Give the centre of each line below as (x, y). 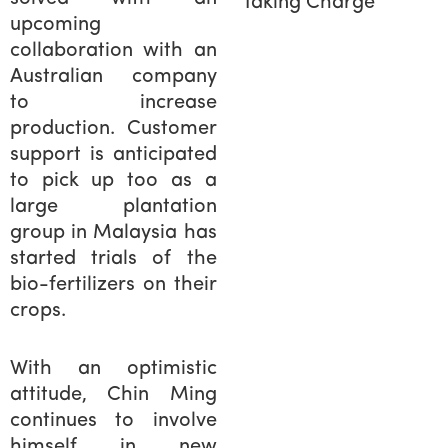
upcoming (55, 24)
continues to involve (113, 420)
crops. (38, 310)
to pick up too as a (113, 180)
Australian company (113, 76)
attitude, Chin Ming (113, 394)
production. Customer (113, 128)
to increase (113, 102)
